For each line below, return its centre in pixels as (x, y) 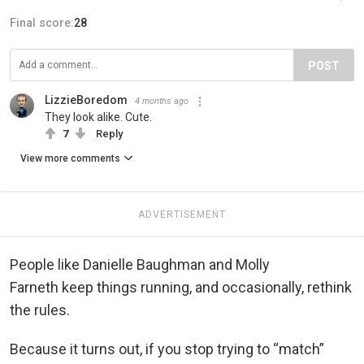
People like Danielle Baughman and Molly (140, 264)
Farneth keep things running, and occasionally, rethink (181, 287)
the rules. (40, 310)
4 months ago (162, 101)
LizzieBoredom (86, 100)
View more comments (70, 158)
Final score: (42, 22)
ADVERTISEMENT (182, 214)
